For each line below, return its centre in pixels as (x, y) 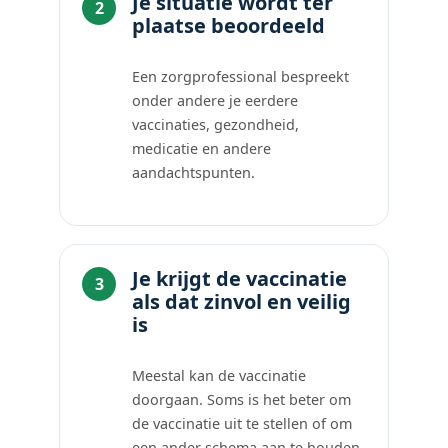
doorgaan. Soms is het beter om (242, 399)
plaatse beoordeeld (229, 25)
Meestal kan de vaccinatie (219, 375)
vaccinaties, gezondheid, (216, 124)
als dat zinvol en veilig (242, 301)
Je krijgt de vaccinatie (240, 278)
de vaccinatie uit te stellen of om (242, 423)
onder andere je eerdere (215, 100)
